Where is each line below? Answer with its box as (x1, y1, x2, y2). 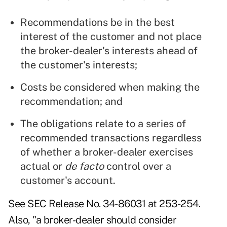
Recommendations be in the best (20, 16, 175, 29)
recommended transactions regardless (20, 132, 202, 144)
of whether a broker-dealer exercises (20, 146, 193, 159)
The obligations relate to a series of (20, 118, 186, 130)
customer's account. (20, 174, 116, 187)
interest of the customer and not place (20, 30, 202, 43)
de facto (65, 160, 104, 173)
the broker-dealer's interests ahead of (20, 45, 198, 57)
